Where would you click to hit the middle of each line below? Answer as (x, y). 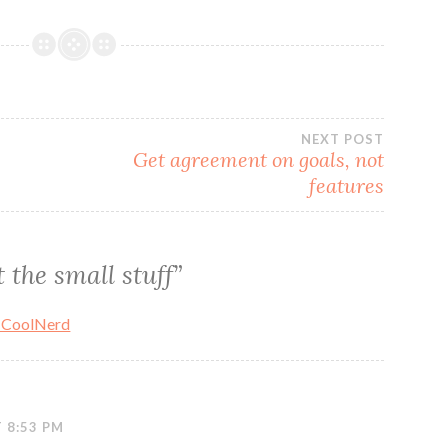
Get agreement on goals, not (259, 159)
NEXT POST (343, 138)
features (347, 185)
